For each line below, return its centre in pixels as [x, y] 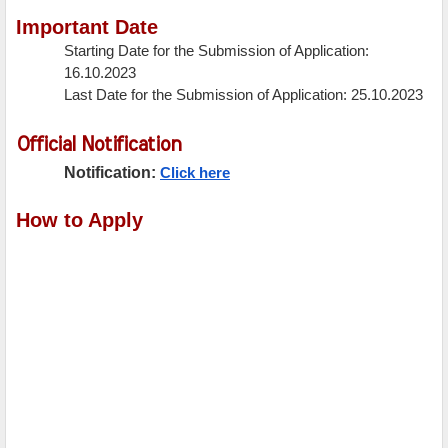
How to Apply [79, 220]
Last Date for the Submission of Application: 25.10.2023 [243, 95]
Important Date [87, 27]
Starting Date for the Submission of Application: [216, 51]
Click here [195, 173]
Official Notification [98, 145]
